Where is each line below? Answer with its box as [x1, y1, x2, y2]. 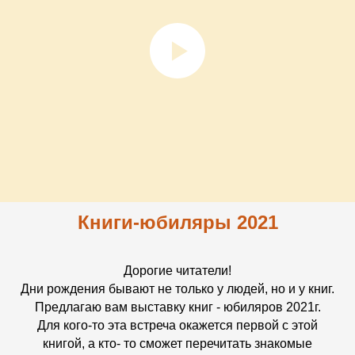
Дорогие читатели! [124, 263, 231, 277]
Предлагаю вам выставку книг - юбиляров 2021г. [34, 300, 321, 314]
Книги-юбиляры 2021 [77, 211, 278, 233]
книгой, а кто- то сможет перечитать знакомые [43, 336, 312, 350]
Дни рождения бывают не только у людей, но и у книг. [21, 281, 334, 296]
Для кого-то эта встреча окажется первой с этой [37, 318, 318, 332]
